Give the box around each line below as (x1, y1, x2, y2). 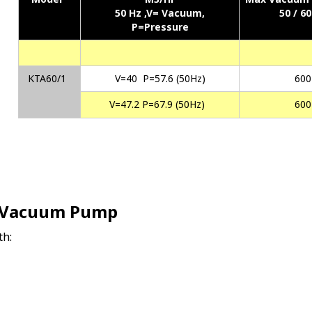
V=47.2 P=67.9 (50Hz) (109, 97, 205, 111)
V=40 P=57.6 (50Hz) (114, 72, 205, 86)
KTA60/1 (27, 72, 66, 86)
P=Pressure (131, 20, 189, 34)
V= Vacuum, (146, 6, 205, 20)
